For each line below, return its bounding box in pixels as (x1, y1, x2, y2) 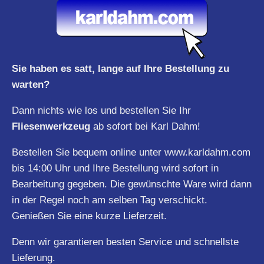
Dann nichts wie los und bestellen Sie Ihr (12, 104, 191, 116)
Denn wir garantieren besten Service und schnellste (12, 236, 239, 247)
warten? (12, 78, 49, 90)
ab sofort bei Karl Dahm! (93, 120, 200, 132)
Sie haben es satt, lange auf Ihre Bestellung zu (12, 62, 229, 74)
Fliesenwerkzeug (12, 120, 93, 132)
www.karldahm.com (164, 146, 250, 158)
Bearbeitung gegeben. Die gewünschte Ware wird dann (12, 178, 252, 190)
